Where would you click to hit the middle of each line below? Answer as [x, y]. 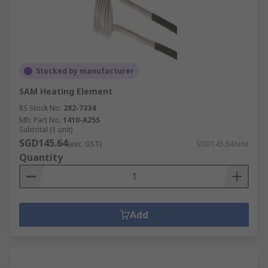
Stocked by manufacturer [85, 71]
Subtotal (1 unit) [46, 130]
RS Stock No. [40, 108]
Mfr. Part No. [40, 120]
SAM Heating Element [66, 91]
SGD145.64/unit [223, 144]
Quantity [41, 157]
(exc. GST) [84, 144]
